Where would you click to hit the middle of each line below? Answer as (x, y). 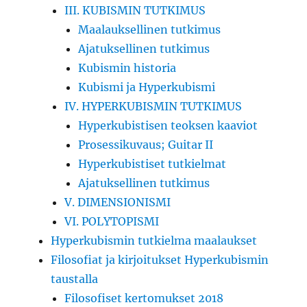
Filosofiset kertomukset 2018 (144, 298)
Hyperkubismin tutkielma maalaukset (154, 240)
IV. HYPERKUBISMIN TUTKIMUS (153, 106)
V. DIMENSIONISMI (118, 202)
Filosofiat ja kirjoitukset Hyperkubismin (160, 259)
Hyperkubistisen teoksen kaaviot (168, 125)
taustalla (75, 279)
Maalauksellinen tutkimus (150, 29)
